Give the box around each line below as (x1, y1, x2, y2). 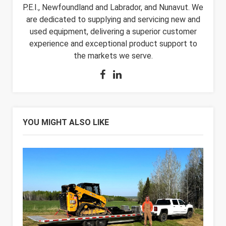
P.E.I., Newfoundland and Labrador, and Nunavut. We (23, 3, 203, 13)
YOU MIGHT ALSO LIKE (23, 118, 109, 128)
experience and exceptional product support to (29, 39, 197, 49)
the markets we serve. (73, 51, 153, 61)
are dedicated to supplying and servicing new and (26, 15, 200, 25)
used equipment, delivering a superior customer (29, 27, 197, 37)
